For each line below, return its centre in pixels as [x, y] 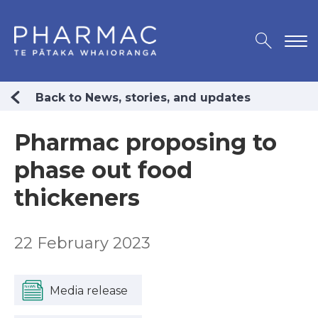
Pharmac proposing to [146, 143]
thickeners [77, 198]
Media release [89, 291]
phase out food [103, 170]
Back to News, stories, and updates [143, 98]
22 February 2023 [82, 243]
